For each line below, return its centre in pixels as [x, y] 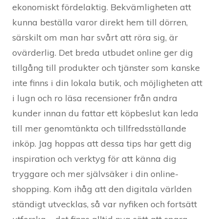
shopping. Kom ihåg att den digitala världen [102, 189]
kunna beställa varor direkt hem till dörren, [100, 22]
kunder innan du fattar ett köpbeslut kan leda [105, 113]
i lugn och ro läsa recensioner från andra [95, 98]
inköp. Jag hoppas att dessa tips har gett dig [102, 144]
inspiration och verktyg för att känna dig [94, 159]
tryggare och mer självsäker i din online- [95, 174]
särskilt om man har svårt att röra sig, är [95, 38]
